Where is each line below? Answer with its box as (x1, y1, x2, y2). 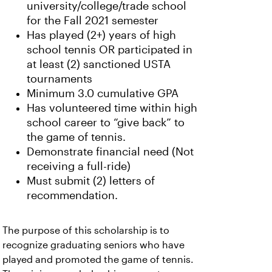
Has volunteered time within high (27, 102, 197, 114)
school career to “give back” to (27, 117, 185, 129)
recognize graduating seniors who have (2, 240, 185, 250)
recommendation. (27, 189, 121, 202)
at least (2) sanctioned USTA (27, 58, 171, 70)
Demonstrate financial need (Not (27, 146, 194, 158)
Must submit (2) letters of (27, 175, 155, 187)
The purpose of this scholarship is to (2, 225, 169, 236)
